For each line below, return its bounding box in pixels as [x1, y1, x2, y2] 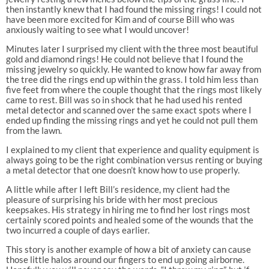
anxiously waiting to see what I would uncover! [5, 24, 189, 35]
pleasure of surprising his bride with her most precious [5, 194, 218, 205]
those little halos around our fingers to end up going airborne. [5, 254, 244, 265]
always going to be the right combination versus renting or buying [5, 154, 262, 166]
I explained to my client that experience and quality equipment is [5, 144, 259, 156]
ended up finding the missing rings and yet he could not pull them [5, 115, 258, 126]
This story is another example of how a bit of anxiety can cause [5, 244, 251, 255]
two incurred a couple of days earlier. [5, 225, 150, 236]
